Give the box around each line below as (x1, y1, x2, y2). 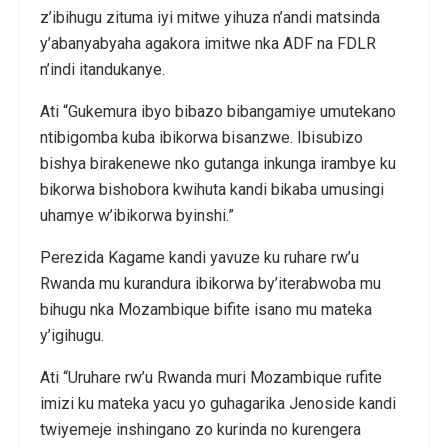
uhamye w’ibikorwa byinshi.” (40, 205, 234, 225)
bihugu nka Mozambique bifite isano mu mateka (40, 299, 372, 319)
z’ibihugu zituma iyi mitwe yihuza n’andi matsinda (40, 7, 380, 27)
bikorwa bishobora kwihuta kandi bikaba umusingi (40, 179, 384, 199)
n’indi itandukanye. (40, 59, 165, 79)
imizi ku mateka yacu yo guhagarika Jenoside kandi (40, 393, 396, 413)
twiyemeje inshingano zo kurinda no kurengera (40, 419, 361, 439)
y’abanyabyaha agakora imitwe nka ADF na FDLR (40, 33, 376, 53)
